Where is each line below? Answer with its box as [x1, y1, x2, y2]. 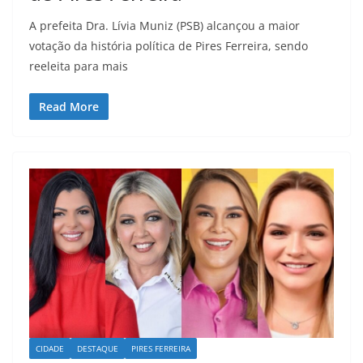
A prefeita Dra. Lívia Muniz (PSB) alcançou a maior [29, 18, 300, 34]
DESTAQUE [77, 343, 118, 355]
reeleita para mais [29, 58, 128, 75]
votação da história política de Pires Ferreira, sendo [29, 38, 308, 54]
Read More [39, 99, 99, 115]
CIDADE [36, 343, 64, 355]
